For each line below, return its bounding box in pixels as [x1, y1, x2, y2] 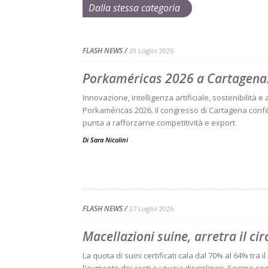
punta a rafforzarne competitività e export [83, 117, 235, 128]
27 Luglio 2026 [129, 204, 173, 213]
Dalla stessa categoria [89, 1, 180, 14]
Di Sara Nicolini [83, 135, 130, 144]
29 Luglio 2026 [129, 46, 173, 55]
